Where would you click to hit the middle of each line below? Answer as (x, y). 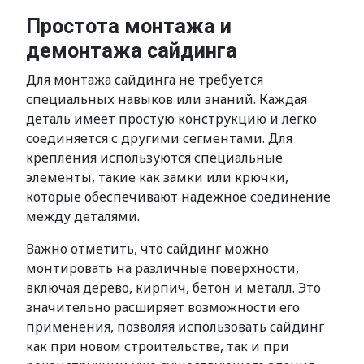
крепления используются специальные (154, 158)
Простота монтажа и (129, 26)
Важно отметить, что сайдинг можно (147, 249)
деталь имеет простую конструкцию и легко (171, 119)
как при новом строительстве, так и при (158, 346)
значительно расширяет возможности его (163, 307)
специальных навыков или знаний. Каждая (167, 99)
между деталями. (83, 216)
